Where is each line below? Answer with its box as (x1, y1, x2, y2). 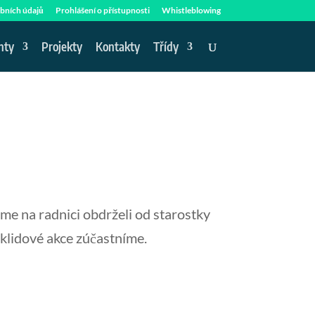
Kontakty (95, 39, 140, 54)
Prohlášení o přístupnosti (55, 5, 150, 15)
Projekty (41, 39, 82, 54)
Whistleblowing (161, 5, 221, 15)
